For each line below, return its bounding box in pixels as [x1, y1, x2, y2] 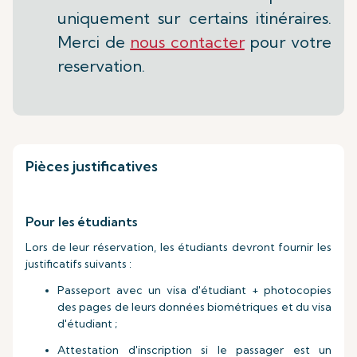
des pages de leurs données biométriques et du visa [57, 300, 331, 314]
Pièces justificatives [25, 157, 158, 175]
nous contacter [130, 32, 245, 52]
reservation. [57, 56, 145, 76]
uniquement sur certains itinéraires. [57, 8, 331, 28]
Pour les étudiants [25, 214, 137, 229]
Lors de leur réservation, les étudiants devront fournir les [25, 240, 331, 254]
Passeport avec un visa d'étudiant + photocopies [57, 283, 331, 297]
